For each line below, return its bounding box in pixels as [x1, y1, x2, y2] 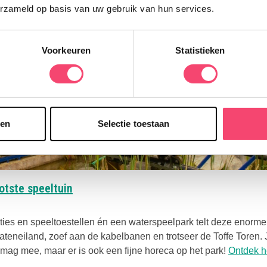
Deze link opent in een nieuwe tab [72, 180, 237, 195]
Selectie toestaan [97, 118, 170, 129]
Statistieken [175, 45, 225, 55]
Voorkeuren [42, 45, 91, 55]
